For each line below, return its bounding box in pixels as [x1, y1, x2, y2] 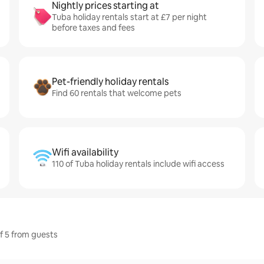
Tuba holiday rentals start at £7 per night [52, 12, 207, 22]
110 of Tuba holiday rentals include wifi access [52, 159, 225, 169]
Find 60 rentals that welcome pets [52, 88, 181, 98]
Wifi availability [52, 146, 118, 159]
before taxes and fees [52, 22, 135, 33]
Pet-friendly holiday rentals [52, 75, 169, 88]
